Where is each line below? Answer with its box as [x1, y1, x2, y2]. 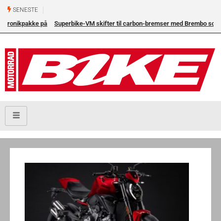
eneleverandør [7, 34, 49, 41]
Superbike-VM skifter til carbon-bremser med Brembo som [7, 20, 174, 27]
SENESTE [11, 6, 38, 13]
